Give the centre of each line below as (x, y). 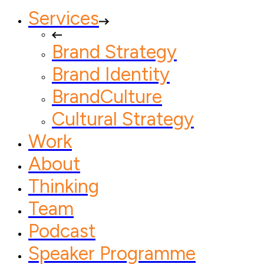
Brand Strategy (114, 52)
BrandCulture (107, 97)
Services (64, 18)
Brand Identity (111, 74)
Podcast (62, 231)
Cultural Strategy (123, 119)
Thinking (64, 186)
